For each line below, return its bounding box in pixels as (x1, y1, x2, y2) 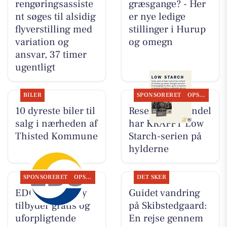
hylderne (128, 142, 169, 156)
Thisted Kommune (15, 130, 98, 143)
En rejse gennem (128, 211, 203, 225)
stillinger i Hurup (128, 23, 206, 36)
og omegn (128, 35, 173, 49)
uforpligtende (15, 211, 76, 225)
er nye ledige (128, 10, 185, 24)
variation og (15, 35, 69, 49)
